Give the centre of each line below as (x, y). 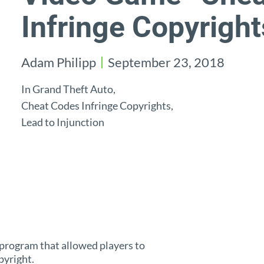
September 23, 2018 (166, 62)
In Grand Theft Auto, (68, 89)
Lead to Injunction (63, 122)
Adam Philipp (59, 62)
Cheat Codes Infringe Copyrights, (97, 105)
